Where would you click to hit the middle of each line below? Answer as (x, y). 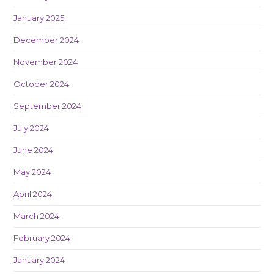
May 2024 (32, 172)
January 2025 (39, 17)
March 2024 (37, 216)
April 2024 (33, 194)
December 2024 (46, 39)
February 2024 (42, 238)
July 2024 (31, 128)
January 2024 (39, 260)
